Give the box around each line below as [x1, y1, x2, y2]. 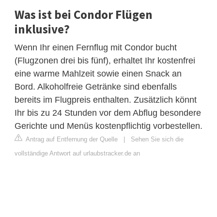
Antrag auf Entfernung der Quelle [24, 135, 118, 143]
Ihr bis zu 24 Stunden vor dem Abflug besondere [15, 108, 201, 118]
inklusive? [15, 21, 70, 37]
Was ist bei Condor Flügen [15, 6, 153, 22]
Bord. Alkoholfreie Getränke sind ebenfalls [15, 81, 177, 92]
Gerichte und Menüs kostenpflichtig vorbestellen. [15, 121, 202, 131]
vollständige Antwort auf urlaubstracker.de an [15, 149, 140, 157]
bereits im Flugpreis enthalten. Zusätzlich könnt [15, 94, 197, 105]
